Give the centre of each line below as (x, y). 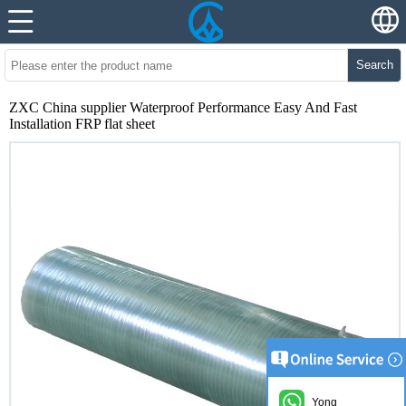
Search (374, 65)
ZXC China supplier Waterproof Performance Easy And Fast (183, 107)
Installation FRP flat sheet (82, 124)
